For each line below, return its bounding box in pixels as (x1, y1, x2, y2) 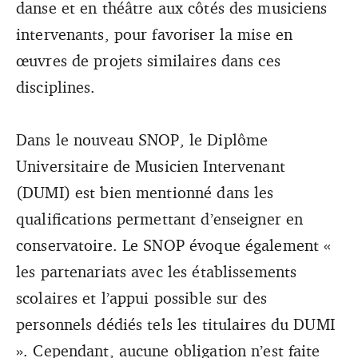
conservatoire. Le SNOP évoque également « (16, 234, 332, 255)
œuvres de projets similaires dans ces (16, 50, 280, 70)
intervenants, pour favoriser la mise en (16, 23, 293, 44)
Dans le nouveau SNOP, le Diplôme (16, 129, 268, 149)
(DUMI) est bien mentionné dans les (16, 181, 274, 202)
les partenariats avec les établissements (16, 261, 297, 281)
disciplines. (16, 76, 105, 97)
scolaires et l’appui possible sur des (16, 287, 267, 308)
